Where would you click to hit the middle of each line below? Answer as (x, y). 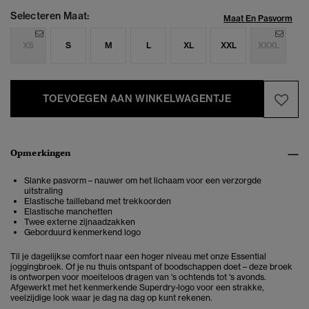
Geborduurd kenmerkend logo (82, 232)
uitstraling (43, 191)
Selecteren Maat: (50, 16)
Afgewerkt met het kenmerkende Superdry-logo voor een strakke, (137, 288)
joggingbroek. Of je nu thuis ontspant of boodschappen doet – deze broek (151, 267)
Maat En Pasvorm (258, 19)
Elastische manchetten (68, 212)
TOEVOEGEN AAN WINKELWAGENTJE (137, 99)
